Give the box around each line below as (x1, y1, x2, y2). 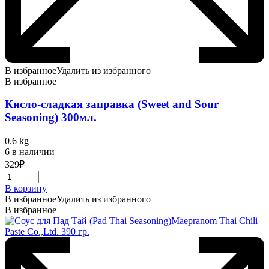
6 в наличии (5, 147, 55, 157)
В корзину (5, 183, 47, 194)
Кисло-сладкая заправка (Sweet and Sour (5, 98, 219, 111)
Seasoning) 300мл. (5, 111, 97, 124)
